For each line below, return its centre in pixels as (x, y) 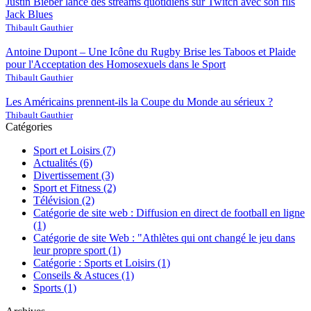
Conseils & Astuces (77, 275)
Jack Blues (29, 14)
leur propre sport (71, 250)
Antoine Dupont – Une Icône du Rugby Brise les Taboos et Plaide (151, 51)
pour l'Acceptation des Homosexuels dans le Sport (116, 64)
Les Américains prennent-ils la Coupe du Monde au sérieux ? (139, 101)
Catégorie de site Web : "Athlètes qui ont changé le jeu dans (164, 237)
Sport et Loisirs (68, 150)
